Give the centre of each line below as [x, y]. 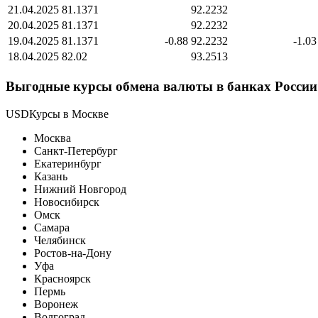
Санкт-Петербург [76, 150]
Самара [52, 227]
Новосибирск [67, 202]
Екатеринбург [68, 163]
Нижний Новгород [80, 189]
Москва [53, 138]
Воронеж [56, 304]
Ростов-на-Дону [73, 253]
